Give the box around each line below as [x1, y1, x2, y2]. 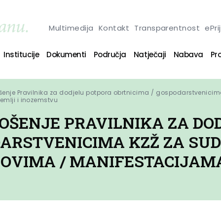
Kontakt [98, 22, 130, 33]
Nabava [173, 49, 203, 60]
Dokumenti [46, 49, 86, 60]
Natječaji [133, 49, 166, 60]
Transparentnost [134, 22, 200, 33]
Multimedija [49, 22, 94, 33]
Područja [93, 49, 126, 60]
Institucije [3, 49, 39, 60]
